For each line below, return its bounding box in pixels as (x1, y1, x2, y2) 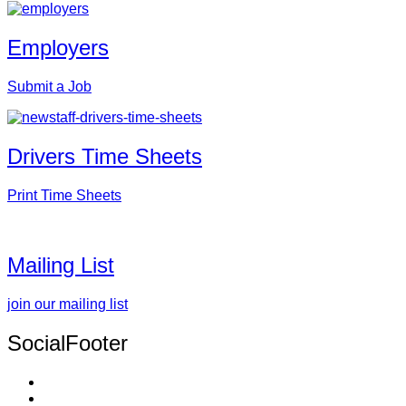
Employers (7, 35, 109, 61)
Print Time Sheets (7, 188, 121, 204)
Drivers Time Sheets (7, 144, 202, 169)
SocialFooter (7, 330, 128, 355)
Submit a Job (7, 79, 92, 95)
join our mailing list (7, 295, 128, 312)
